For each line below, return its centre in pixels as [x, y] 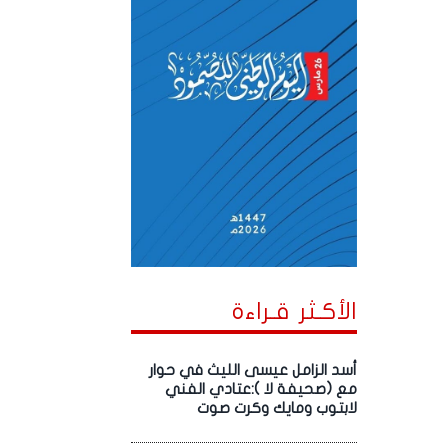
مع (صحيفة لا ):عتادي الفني [261, 389]
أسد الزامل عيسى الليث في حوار [253, 370]
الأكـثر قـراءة [295, 312]
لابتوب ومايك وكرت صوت [277, 408]
